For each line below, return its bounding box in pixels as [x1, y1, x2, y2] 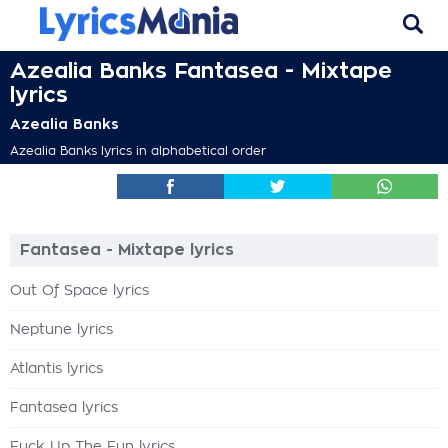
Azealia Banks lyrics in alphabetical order [10, 145, 266, 157]
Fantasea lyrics [10, 401, 118, 415]
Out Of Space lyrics [10, 284, 149, 298]
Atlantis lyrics [10, 362, 103, 376]
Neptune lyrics [10, 323, 113, 337]
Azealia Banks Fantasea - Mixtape [10, 60, 392, 82]
